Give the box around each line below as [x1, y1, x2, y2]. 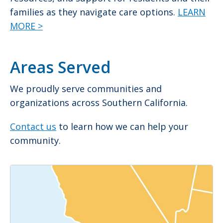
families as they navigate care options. [10, 6, 178, 18]
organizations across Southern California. [10, 97, 188, 109]
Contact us [10, 120, 56, 132]
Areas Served [10, 56, 111, 78]
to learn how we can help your [56, 120, 188, 132]
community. [10, 134, 61, 146]
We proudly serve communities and [10, 83, 162, 95]
